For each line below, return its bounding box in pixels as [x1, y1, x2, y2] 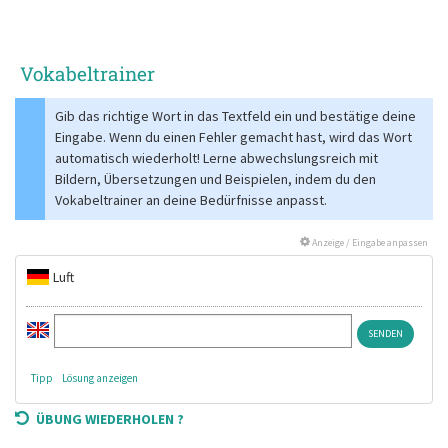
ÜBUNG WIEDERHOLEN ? [36, 410, 184, 429]
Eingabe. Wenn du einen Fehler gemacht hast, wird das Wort [55, 128, 412, 147]
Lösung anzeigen [62, 371, 138, 386]
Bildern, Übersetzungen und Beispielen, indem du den [55, 170, 376, 189]
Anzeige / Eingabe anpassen [310, 236, 428, 250]
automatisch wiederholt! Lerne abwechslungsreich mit [55, 149, 378, 168]
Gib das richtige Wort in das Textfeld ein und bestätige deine [55, 107, 416, 126]
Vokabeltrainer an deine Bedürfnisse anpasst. [55, 191, 327, 210]
